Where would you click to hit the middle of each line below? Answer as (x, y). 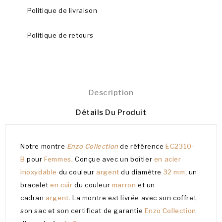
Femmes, (60, 159)
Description (111, 92)
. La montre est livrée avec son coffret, (133, 197)
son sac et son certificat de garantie (83, 210)
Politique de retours (60, 35)
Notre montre (44, 146)
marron (125, 185)
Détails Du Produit (111, 112)
